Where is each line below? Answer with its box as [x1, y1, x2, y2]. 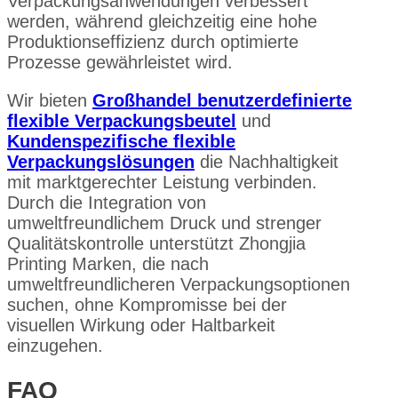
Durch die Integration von [7, 192, 206, 212]
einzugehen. [7, 335, 103, 355]
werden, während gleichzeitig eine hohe [7, 11, 317, 31]
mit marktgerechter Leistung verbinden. [7, 171, 317, 192]
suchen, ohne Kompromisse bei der [7, 294, 287, 314]
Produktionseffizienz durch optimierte [7, 31, 298, 52]
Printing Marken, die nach [7, 253, 209, 274]
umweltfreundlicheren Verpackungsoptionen [7, 274, 350, 294]
